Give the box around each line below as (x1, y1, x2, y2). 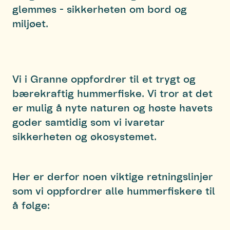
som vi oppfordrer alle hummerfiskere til (12, 184, 215, 197)
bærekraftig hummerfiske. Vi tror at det (12, 86, 213, 99)
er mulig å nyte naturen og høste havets (12, 101, 213, 113)
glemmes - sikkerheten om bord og (12, 2, 187, 15)
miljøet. (12, 16, 48, 29)
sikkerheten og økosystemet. (12, 129, 157, 142)
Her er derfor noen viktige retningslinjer (12, 169, 213, 182)
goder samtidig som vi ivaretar (12, 115, 165, 128)
